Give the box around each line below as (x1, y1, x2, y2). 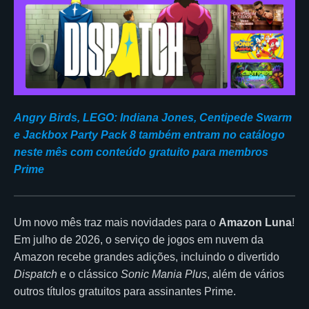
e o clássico (57, 268, 121, 280)
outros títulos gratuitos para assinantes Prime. (14, 285, 236, 297)
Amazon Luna (219, 216, 292, 228)
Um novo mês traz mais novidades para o (14, 216, 219, 228)
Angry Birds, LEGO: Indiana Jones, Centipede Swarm (14, 111, 292, 123)
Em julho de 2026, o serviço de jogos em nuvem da (14, 233, 263, 246)
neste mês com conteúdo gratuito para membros (14, 146, 268, 158)
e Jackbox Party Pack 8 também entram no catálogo (14, 128, 285, 141)
